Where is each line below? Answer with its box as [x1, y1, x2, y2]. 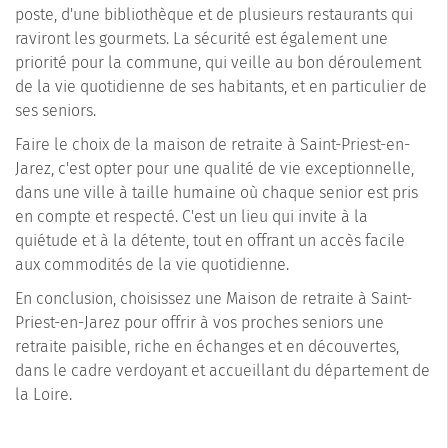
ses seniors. [15, 101, 96, 121]
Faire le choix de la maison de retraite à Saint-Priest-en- [15, 135, 410, 155]
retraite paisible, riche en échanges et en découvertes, [15, 337, 399, 357]
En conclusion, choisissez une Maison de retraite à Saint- [15, 289, 412, 309]
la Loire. [15, 385, 72, 405]
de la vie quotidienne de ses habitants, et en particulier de [15, 77, 427, 97]
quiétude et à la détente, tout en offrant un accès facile [15, 231, 405, 251]
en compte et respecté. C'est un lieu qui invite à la [15, 207, 368, 227]
